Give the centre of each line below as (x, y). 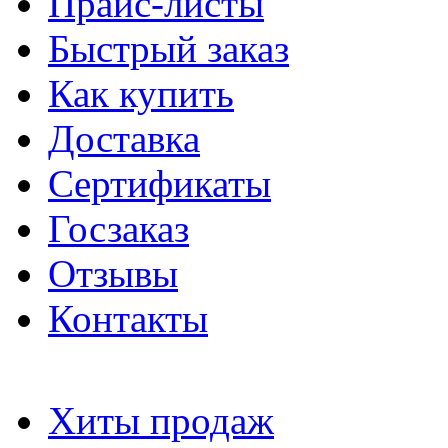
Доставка (124, 138)
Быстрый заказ (168, 48)
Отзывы (113, 273)
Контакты (128, 318)
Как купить (141, 93)
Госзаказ (118, 228)
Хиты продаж (161, 420)
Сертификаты (159, 183)
